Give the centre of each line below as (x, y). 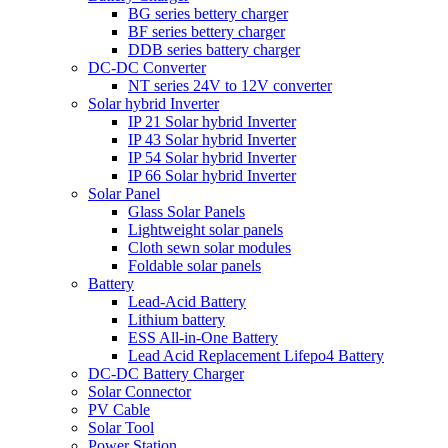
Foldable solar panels (194, 265)
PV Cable (119, 409)
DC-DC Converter (147, 67)
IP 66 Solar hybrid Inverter (212, 175)
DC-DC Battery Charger (166, 373)
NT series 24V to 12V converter (230, 85)
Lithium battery (176, 319)
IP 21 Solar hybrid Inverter (212, 121)
